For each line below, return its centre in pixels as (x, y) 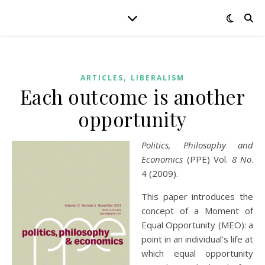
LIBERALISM (158, 78)
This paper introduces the (197, 196)
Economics (164, 159)
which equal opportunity (197, 253)
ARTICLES (102, 78)
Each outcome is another (132, 96)
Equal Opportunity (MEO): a (197, 225)
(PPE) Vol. (207, 159)
